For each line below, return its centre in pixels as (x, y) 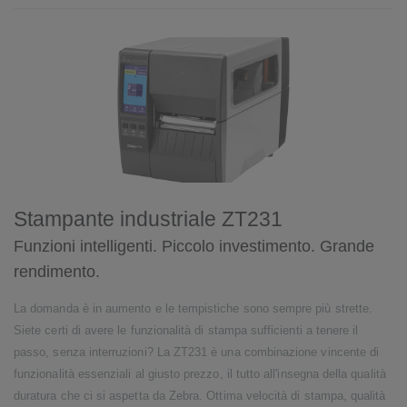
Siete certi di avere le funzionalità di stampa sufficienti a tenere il (186, 331)
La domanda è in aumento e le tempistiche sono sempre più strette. (194, 309)
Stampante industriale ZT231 (148, 219)
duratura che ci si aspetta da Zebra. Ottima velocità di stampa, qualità (200, 396)
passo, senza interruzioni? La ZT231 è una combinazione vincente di (197, 352)
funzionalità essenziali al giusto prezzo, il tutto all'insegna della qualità (200, 374)
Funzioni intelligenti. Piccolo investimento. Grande (194, 246)
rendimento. (57, 271)
